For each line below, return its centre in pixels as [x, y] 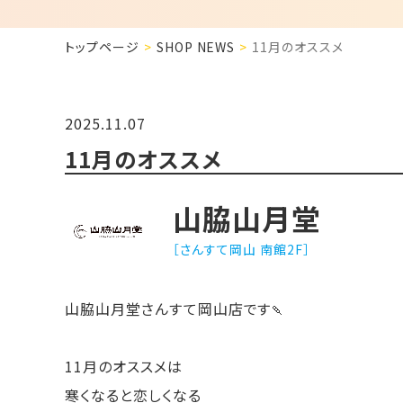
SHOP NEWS [196, 46]
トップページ [102, 46]
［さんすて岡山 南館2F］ [242, 249]
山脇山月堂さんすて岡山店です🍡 [176, 308]
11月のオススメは [124, 366]
